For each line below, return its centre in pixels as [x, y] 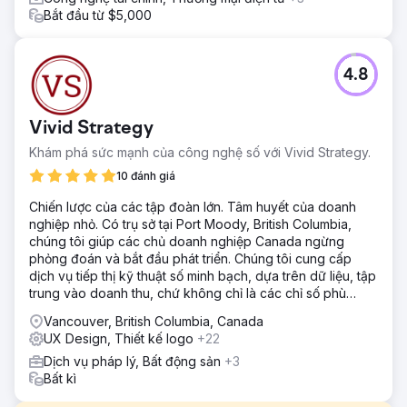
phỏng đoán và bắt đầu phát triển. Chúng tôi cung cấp [190, 258]
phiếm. [48, 310]
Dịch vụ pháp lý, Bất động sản [134, 361]
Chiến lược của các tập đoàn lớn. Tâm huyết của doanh [193, 206]
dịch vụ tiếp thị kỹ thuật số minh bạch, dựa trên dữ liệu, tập [203, 275]
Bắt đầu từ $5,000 [98, 15]
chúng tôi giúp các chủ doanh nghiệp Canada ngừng [187, 241]
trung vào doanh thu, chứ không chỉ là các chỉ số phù [188, 293]
